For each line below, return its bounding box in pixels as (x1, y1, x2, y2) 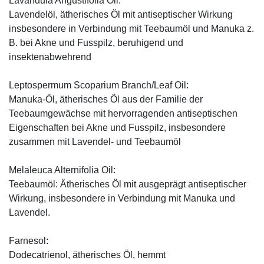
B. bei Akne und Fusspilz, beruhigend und (9, 38, 183, 48)
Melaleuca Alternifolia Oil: (9, 165, 115, 176)
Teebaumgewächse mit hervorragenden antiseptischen (9, 108, 237, 119)
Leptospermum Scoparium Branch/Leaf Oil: (9, 80, 189, 91)
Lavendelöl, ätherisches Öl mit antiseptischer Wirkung (9, 9, 233, 20)
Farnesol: (9, 236, 48, 246)
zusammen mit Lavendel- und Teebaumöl (9, 137, 181, 147)
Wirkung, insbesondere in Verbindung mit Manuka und (9, 193, 235, 204)
